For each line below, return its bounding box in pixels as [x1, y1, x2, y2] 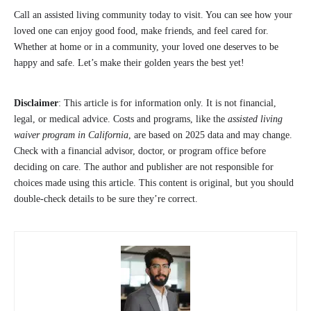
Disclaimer [14, 98, 58, 109]
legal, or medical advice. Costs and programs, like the [14, 114, 228, 125]
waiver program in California [14, 130, 128, 141]
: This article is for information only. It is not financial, [58, 98, 276, 109]
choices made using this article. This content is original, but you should [14, 178, 294, 189]
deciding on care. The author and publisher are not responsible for [14, 162, 274, 173]
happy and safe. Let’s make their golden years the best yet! [14, 58, 244, 69]
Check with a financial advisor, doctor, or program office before [14, 146, 266, 157]
